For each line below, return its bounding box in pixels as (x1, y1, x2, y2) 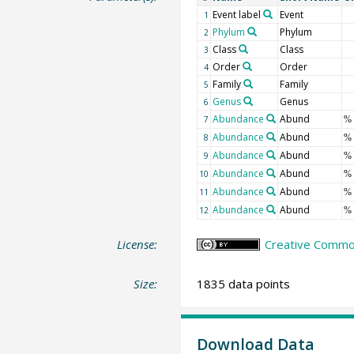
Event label (212, 8, 261, 21)
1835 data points (196, 275, 290, 292)
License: (117, 236, 158, 252)
